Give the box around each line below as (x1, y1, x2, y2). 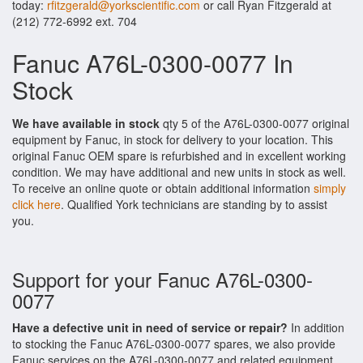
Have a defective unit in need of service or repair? (12, 319, 288, 335)
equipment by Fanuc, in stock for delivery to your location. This (12, 131, 333, 147)
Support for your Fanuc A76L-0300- (12, 265, 313, 293)
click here (12, 196, 61, 212)
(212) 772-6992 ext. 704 (12, 13, 137, 29)
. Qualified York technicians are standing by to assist (61, 196, 327, 212)
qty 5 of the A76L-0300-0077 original (160, 115, 349, 131)
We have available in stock (12, 115, 160, 131)
